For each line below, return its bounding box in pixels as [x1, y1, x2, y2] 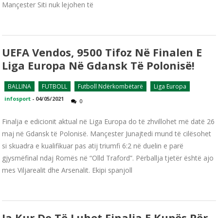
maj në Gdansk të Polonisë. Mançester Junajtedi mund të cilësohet [2, 128, 212, 138]
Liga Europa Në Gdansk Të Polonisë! [2, 57, 195, 73]
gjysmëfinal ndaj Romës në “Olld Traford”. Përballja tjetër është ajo [2, 153, 214, 163]
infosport [4, 94, 31, 102]
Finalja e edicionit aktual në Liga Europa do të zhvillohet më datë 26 [2, 116, 215, 126]
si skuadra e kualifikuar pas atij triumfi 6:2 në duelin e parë [2, 141, 184, 150]
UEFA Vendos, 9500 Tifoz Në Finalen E [2, 44, 202, 59]
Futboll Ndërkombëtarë [78, 82, 144, 91]
